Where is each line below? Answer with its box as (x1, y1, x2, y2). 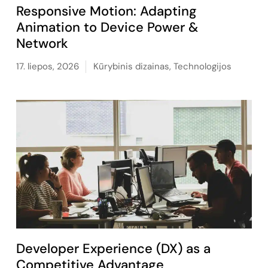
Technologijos (173, 60, 232, 72)
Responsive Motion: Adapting (16, 2, 197, 20)
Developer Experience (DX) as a (16, 239, 211, 257)
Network (16, 34, 68, 52)
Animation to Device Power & (16, 18, 198, 36)
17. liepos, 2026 (16, 60, 79, 72)
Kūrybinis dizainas (93, 60, 169, 72)
